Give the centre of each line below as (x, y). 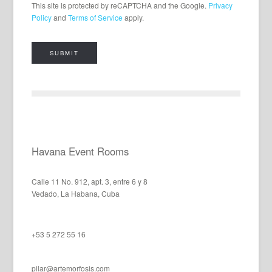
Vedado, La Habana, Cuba (76, 193)
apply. (134, 17)
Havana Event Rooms (80, 151)
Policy (42, 17)
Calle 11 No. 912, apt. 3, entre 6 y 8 (91, 181)
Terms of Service (96, 17)
